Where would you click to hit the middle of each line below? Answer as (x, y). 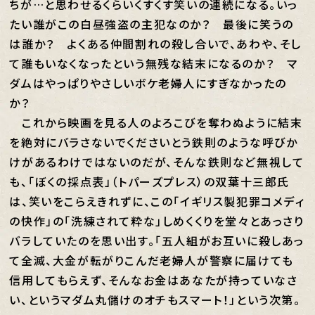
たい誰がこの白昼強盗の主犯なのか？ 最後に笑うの (152, 24)
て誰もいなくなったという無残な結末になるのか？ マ (154, 63)
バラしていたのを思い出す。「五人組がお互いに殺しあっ (157, 240)
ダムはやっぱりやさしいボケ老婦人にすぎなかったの (148, 83)
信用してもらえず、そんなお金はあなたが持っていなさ (154, 280)
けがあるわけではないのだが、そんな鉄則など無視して (157, 162)
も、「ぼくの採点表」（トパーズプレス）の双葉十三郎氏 (150, 181)
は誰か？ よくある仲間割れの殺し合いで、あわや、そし (156, 44)
